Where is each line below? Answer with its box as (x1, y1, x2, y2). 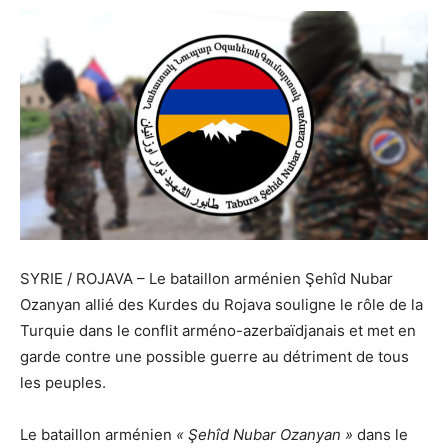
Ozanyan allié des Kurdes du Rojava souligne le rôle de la (20, 295, 423, 315)
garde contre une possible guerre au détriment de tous (20, 347, 409, 367)
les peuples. (20, 373, 106, 393)
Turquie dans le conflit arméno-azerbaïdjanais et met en (20, 321, 416, 341)
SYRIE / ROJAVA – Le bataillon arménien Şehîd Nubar (20, 269, 393, 289)
